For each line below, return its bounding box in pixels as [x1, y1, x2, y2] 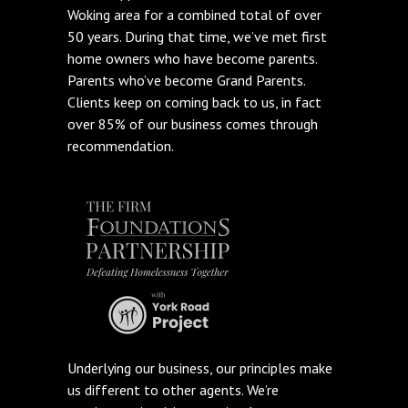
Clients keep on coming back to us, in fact [67, 93, 321, 111]
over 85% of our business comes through [67, 115, 318, 133]
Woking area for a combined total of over [67, 5, 321, 24]
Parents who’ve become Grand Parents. [67, 71, 305, 89]
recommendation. [67, 137, 174, 155]
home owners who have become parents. [67, 49, 317, 67]
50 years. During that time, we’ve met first [67, 27, 327, 46]
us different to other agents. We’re [67, 381, 279, 399]
